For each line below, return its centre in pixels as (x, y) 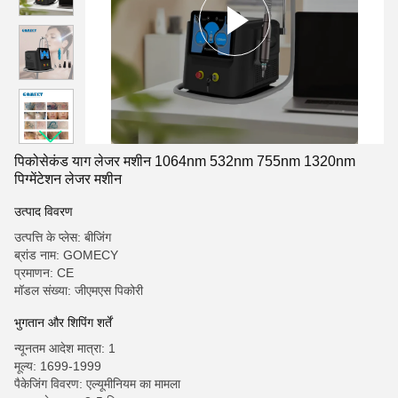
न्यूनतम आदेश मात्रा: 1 (65, 348)
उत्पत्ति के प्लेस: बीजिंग (63, 237)
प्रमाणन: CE (44, 273)
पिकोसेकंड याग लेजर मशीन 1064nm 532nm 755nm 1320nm (185, 161)
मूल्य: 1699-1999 (58, 366)
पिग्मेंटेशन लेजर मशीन (68, 179)
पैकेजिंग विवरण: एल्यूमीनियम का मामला (97, 384)
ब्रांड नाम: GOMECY (66, 255)
